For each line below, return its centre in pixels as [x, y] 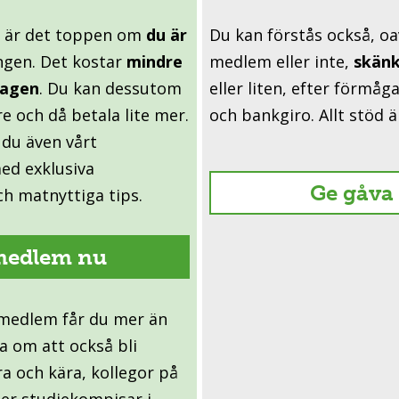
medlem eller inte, [281, 61]
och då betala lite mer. [102, 114]
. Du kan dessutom [110, 88]
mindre [155, 61]
